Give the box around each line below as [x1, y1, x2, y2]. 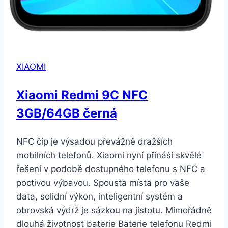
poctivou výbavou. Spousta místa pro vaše [16, 177, 189, 188]
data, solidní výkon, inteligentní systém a [16, 191, 183, 202]
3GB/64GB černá [16, 105, 117, 121]
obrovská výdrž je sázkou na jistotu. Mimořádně [16, 205, 212, 215]
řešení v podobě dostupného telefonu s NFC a [16, 163, 205, 174]
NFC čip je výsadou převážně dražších [16, 136, 173, 147]
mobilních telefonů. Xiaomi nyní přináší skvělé [16, 150, 202, 160]
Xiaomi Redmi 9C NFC [16, 87, 148, 102]
